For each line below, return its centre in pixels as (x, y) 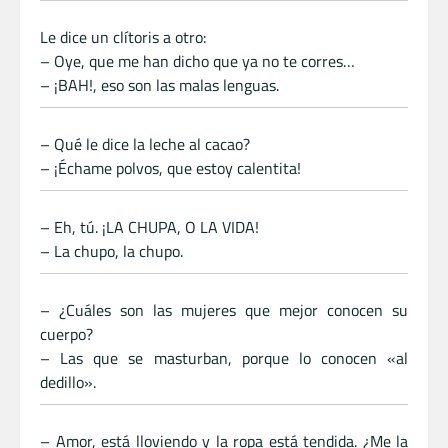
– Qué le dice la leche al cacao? (145, 144)
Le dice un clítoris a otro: (123, 37)
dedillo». (68, 382)
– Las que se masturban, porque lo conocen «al (224, 358)
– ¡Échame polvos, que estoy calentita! (170, 168)
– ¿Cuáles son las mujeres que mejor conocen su (224, 310)
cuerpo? (66, 334)
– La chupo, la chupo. (111, 251)
